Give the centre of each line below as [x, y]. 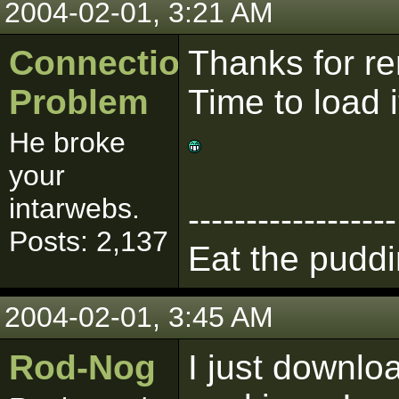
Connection [105, 63]
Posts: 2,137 [89, 241]
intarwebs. [74, 208]
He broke [67, 142]
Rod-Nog [82, 367]
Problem [79, 102]
